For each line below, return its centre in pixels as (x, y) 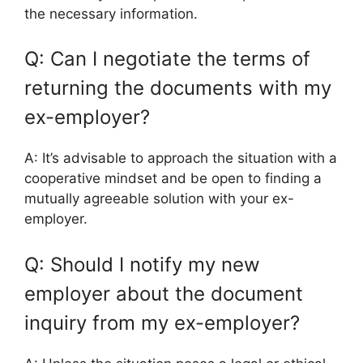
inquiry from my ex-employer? (162, 322)
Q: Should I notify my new (142, 264)
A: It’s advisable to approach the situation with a (181, 158)
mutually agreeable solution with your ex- (159, 199)
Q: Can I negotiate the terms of (167, 59)
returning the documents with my (178, 88)
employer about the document (164, 293)
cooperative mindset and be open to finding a (173, 178)
